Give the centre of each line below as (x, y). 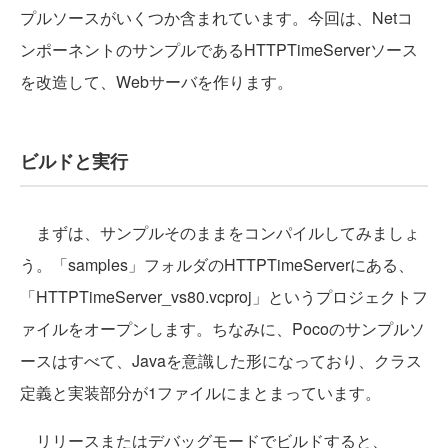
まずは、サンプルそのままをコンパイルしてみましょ (220, 233)
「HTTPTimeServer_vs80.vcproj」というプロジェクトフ (224, 297)
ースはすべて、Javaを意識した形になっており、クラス (221, 361)
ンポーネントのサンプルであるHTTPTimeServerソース (219, 50)
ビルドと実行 (74, 161)
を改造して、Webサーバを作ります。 (156, 82)
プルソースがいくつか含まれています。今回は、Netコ (216, 18)
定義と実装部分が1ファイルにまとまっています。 (200, 393)
